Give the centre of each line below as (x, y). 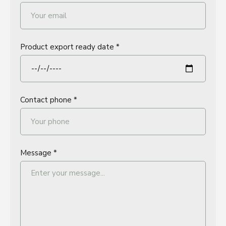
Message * (39, 153)
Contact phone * (49, 100)
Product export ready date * (70, 47)
